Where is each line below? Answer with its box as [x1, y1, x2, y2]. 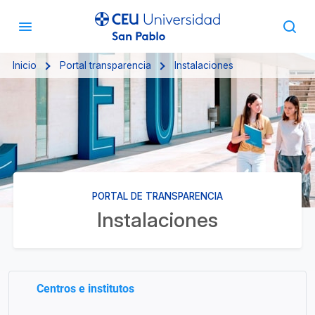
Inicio [13, 60, 37, 71]
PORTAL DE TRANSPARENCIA [92, 191, 223, 202]
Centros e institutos [37, 282, 134, 295]
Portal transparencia [60, 60, 152, 71]
